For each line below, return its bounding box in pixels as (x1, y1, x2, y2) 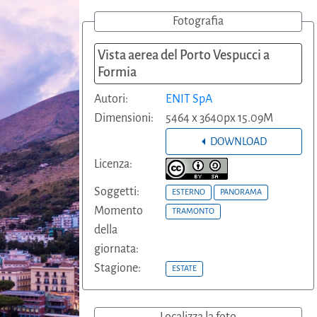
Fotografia (173, 15, 224, 28)
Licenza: (94, 158, 132, 171)
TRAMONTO (172, 207, 215, 216)
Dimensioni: (94, 112, 154, 125)
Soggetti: (94, 185, 139, 198)
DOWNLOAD (209, 136, 267, 147)
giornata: (94, 243, 139, 255)
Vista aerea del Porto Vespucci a (98, 48, 270, 62)
